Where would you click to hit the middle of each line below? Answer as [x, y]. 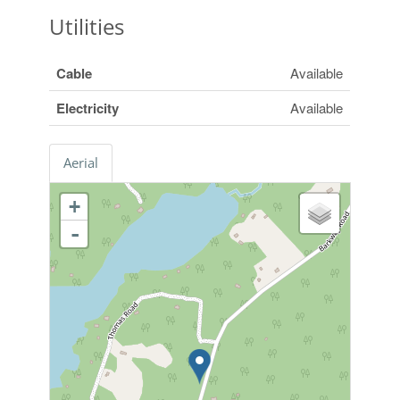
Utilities [87, 27]
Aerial [81, 163]
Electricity [88, 108]
